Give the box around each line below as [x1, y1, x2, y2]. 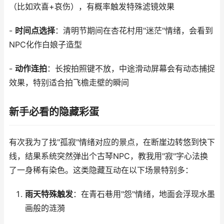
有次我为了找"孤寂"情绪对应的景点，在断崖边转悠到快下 [9, 137, 215, 147]
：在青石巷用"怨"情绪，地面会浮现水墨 [72, 189, 215, 199]
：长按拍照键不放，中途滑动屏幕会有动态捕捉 [47, 64, 215, 73]
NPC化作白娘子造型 [9, 40, 82, 49]
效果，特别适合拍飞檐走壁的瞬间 [9, 78, 129, 87]
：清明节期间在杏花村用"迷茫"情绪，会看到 [55, 26, 213, 35]
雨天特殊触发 [24, 189, 73, 199]
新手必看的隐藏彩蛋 [9, 106, 99, 118]
